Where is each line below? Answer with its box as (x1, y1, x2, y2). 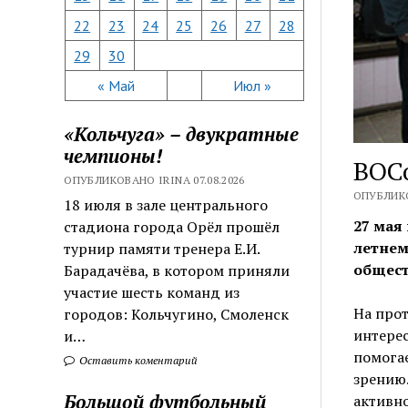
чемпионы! (64, 142, 163, 168)
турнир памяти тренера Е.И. (64, 238, 260, 259)
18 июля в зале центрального (64, 194, 269, 215)
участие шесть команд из (64, 281, 240, 302)
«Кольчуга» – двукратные (64, 120, 300, 147)
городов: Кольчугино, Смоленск (64, 303, 290, 324)
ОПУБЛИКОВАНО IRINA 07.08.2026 (64, 172, 245, 187)
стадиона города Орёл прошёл (64, 216, 280, 237)
